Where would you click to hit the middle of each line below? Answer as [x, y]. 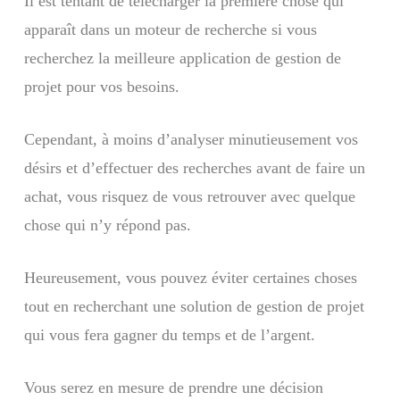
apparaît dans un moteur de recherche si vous [170, 29]
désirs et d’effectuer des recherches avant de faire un [194, 167]
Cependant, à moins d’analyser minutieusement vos [191, 139]
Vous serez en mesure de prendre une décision [173, 387]
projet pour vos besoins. [101, 86]
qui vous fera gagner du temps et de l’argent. [169, 334]
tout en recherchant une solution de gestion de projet [194, 306]
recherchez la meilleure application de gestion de [182, 58]
